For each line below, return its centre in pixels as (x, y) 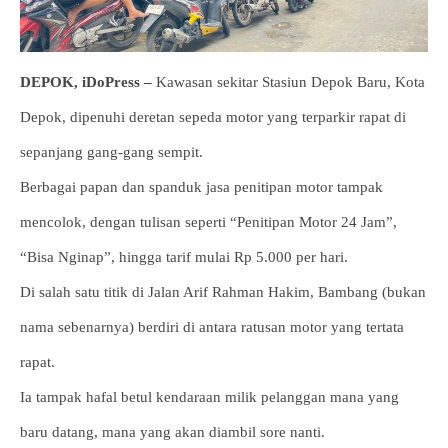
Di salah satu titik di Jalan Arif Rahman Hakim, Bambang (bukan (223, 292)
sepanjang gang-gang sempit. (111, 152)
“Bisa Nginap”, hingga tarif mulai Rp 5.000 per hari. (184, 257)
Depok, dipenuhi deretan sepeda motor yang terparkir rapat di (213, 117)
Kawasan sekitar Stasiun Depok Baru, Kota (288, 82)
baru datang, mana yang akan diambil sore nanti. (172, 432)
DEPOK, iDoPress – (86, 82)
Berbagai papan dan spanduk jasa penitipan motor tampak (201, 187)
